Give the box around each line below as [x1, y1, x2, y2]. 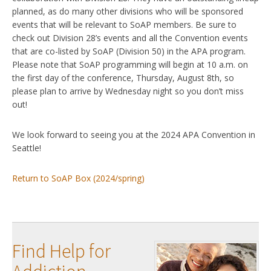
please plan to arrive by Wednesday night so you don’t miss [12, 85, 244, 97]
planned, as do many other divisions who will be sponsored [12, 5, 243, 17]
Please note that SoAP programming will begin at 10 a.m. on [12, 58, 248, 70]
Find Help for [12, 239, 111, 264]
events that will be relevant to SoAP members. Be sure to [12, 18, 237, 30]
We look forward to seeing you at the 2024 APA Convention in [12, 128, 255, 140]
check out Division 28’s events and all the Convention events [12, 31, 248, 44]
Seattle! [12, 142, 41, 154]
